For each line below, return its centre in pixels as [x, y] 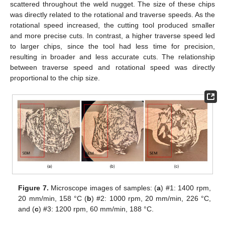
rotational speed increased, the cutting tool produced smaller [113, 25]
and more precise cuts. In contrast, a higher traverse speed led [113, 36]
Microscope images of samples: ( [103, 188]
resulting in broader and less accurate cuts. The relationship [113, 57]
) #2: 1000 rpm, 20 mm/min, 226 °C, [151, 198]
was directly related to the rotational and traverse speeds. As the [113, 15]
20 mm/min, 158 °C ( [53, 198]
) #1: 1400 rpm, [186, 188]
